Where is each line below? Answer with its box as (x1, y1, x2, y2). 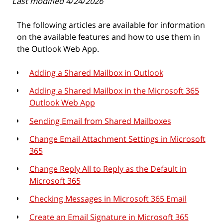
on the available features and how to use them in (17, 31, 200, 42)
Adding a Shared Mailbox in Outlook (29, 67, 163, 78)
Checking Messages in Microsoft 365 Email (29, 193, 187, 205)
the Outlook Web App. (17, 43, 101, 54)
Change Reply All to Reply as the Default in (29, 163, 187, 175)
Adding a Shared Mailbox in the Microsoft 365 (29, 85, 199, 97)
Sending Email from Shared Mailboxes (29, 114, 171, 126)
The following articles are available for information (17, 19, 205, 30)
